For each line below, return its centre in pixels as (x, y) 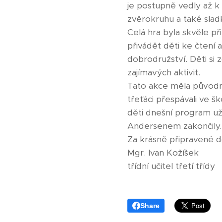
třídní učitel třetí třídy (172, 166)
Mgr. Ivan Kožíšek (163, 153)
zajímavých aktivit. (164, 72)
